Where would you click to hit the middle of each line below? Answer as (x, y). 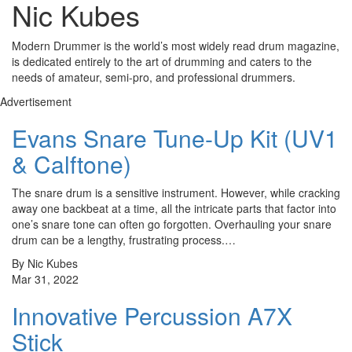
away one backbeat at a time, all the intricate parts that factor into (174, 208)
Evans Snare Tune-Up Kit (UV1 (175, 138)
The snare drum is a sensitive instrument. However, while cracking (176, 192)
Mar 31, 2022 (45, 279)
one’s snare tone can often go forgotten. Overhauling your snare (172, 224)
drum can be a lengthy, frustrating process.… (124, 240)
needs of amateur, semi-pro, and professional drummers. (154, 77)
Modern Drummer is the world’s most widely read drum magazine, (176, 46)
